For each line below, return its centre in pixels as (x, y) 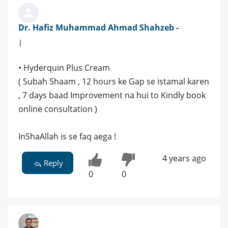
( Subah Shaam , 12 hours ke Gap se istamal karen (114, 82)
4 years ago (184, 159)
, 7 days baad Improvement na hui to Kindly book (112, 95)
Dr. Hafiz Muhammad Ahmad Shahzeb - (98, 28)
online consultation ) (58, 109)
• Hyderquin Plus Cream (64, 68)
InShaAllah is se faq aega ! (67, 137)
